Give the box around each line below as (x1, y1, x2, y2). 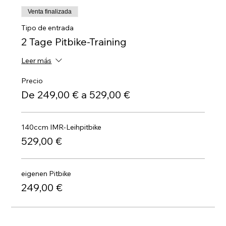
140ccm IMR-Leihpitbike (21, 123, 102, 132)
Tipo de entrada (21, 23, 74, 32)
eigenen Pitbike (21, 169, 72, 178)
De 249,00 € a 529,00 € (21, 88, 131, 101)
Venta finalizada (28, 8, 72, 15)
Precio (21, 76, 43, 85)
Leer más (21, 56, 52, 66)
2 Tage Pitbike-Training (21, 35, 127, 48)
